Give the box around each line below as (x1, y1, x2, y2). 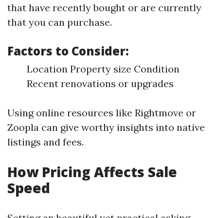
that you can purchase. (7, 16, 112, 29)
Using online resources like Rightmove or (7, 107, 196, 119)
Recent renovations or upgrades (27, 77, 174, 90)
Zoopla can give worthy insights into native (7, 121, 205, 134)
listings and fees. (7, 136, 84, 148)
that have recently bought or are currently (7, 1, 201, 14)
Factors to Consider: (7, 43, 129, 59)
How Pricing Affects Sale (7, 163, 177, 182)
